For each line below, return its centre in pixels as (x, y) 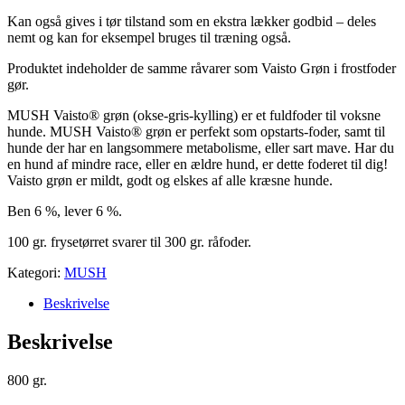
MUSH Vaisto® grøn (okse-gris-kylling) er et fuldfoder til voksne (194, 115)
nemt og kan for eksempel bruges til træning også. (149, 37)
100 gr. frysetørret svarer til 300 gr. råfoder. (129, 241)
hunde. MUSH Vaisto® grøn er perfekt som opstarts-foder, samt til (196, 131)
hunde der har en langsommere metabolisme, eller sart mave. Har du (201, 147)
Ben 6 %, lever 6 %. (65, 211)
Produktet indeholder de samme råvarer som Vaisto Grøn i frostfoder (202, 68)
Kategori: (36, 272)
